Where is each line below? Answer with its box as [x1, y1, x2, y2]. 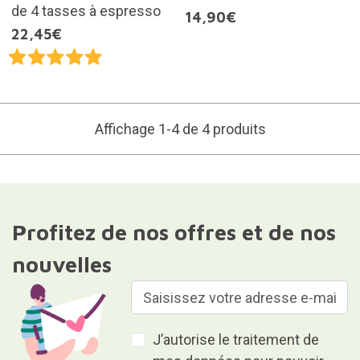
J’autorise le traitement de [153, 331, 320, 349]
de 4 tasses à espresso [10, 2, 161, 20]
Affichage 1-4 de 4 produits [94, 121, 266, 138]
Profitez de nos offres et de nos [11, 219, 336, 246]
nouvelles [11, 252, 112, 278]
